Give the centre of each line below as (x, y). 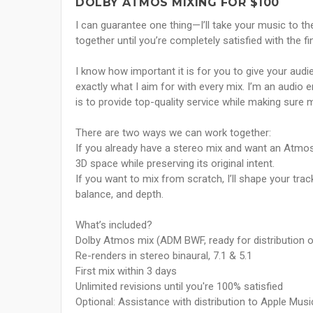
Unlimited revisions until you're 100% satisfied (179, 287)
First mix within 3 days (126, 271)
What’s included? (114, 225)
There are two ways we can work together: (173, 133)
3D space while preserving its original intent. (175, 164)
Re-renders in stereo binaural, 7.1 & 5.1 (164, 256)
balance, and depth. (119, 195)
